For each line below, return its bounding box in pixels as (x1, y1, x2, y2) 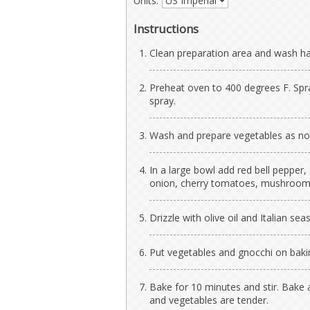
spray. (149, 94, 176, 107)
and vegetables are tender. (149, 293, 268, 307)
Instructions (134, 21, 199, 37)
